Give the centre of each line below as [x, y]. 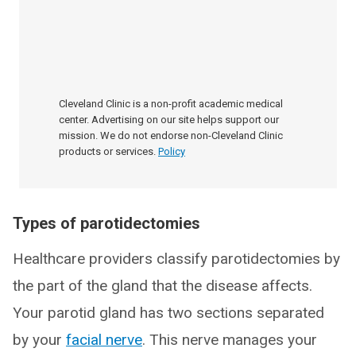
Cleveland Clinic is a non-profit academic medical [171, 104]
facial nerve [104, 340]
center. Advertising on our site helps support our [169, 120]
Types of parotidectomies [106, 223]
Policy [172, 151]
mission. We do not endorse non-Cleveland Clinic [171, 135]
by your [39, 340]
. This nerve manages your [230, 340]
